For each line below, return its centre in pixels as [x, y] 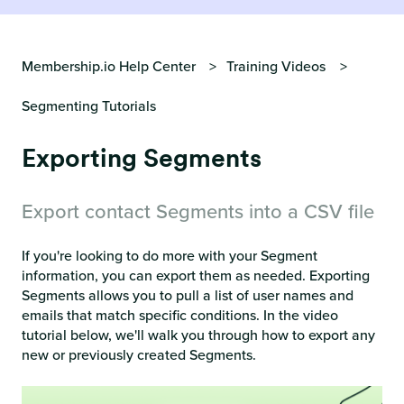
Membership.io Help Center [109, 67]
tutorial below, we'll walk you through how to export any [198, 335]
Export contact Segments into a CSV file [198, 212]
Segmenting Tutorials [89, 106]
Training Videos [276, 67]
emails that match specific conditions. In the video [180, 316]
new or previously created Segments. [139, 355]
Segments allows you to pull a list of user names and [188, 296]
